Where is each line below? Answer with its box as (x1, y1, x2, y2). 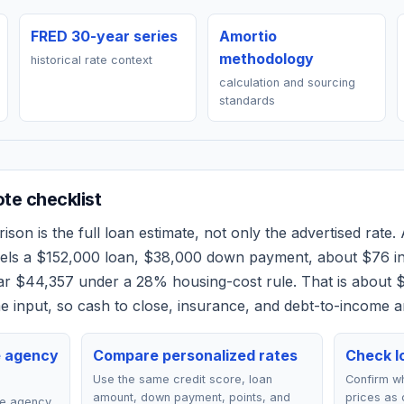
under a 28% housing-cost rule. (74, 272, 297, 290)
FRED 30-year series (30, 27, 178, 45)
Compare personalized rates (93, 346, 298, 364)
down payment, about (202, 248, 362, 266)
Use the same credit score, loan (93, 372, 273, 386)
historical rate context (30, 53, 152, 67)
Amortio (219, 27, 277, 45)
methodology (219, 50, 314, 68)
